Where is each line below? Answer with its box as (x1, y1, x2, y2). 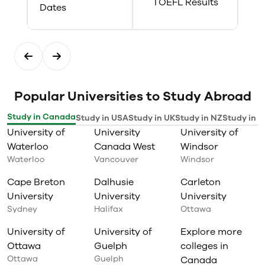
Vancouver (93, 154, 138, 165)
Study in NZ (175, 112, 222, 124)
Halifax (93, 203, 123, 215)
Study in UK (128, 112, 175, 124)
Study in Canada (7, 111, 76, 122)
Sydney (7, 203, 37, 215)
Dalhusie (93, 176, 134, 189)
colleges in (180, 240, 229, 253)
